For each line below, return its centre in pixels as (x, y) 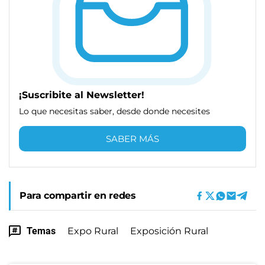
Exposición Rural (169, 231)
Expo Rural (93, 231)
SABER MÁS (132, 138)
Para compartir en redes (78, 195)
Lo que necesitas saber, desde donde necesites (114, 111)
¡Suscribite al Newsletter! (82, 95)
